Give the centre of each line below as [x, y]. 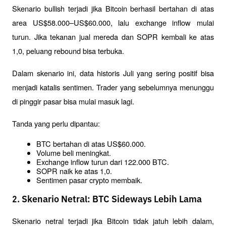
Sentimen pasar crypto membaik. [89, 180]
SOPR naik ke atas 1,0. [74, 171]
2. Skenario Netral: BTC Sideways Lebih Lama [107, 200]
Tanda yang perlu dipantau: [56, 124]
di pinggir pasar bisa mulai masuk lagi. [73, 101]
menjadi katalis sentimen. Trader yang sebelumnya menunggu [113, 87]
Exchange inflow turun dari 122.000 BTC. [103, 162]
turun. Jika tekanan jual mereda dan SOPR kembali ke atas [113, 37]
